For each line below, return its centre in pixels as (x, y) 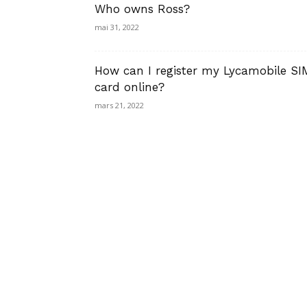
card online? (130, 87)
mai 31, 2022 (117, 27)
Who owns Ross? (142, 9)
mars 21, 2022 (119, 105)
